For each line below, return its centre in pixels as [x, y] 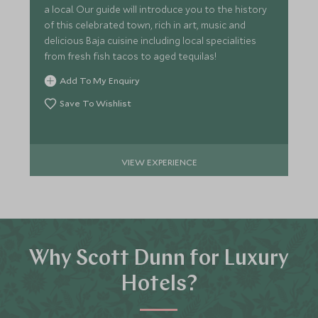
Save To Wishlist [96, 103]
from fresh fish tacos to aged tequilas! [131, 56]
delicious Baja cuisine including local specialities [150, 41]
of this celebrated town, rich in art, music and [145, 25]
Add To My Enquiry [100, 81]
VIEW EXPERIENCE [159, 161]
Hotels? [159, 285]
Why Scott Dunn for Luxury [159, 260]
